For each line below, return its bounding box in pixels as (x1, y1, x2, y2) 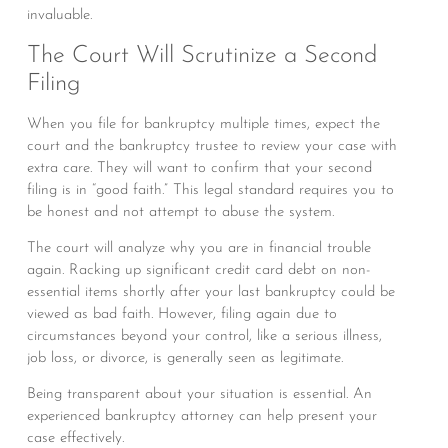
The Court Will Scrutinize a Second (26, 43, 377, 68)
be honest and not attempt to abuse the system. (26, 204, 334, 220)
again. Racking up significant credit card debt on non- (26, 262, 371, 278)
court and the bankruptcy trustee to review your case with (26, 138, 397, 154)
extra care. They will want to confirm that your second (26, 160, 372, 176)
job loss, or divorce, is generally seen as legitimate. (26, 350, 343, 366)
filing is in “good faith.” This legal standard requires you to (26, 182, 394, 198)
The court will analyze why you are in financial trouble (26, 240, 371, 256)
